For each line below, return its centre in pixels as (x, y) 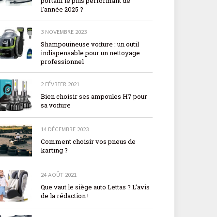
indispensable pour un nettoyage (90, 53)
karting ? (54, 150)
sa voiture (56, 105)
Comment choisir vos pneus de (88, 142)
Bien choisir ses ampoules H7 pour (94, 97)
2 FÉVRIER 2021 (60, 84)
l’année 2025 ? (62, 9)
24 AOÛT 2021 (59, 174)
